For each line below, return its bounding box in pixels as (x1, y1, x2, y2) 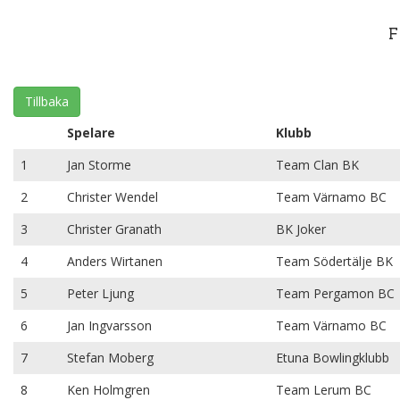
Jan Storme (67, 156, 131, 173)
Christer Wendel (67, 188, 158, 205)
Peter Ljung (67, 285, 134, 302)
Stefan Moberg (67, 349, 154, 366)
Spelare (67, 124, 115, 141)
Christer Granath (67, 221, 162, 237)
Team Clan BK (276, 156, 359, 173)
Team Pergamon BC (276, 285, 395, 302)
